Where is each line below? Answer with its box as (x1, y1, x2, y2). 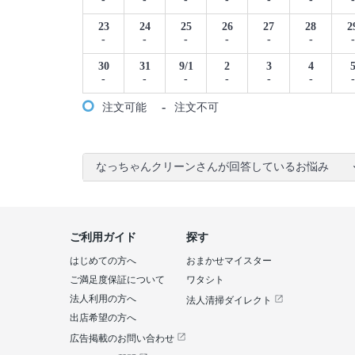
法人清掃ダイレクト (186, 295, 274, 306)
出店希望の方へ (70, 312, 136, 323)
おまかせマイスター (186, 255, 272, 266)
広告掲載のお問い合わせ (70, 333, 177, 344)
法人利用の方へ (70, 293, 136, 304)
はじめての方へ (70, 255, 136, 266)
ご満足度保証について (70, 274, 165, 285)
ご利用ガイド (70, 231, 136, 243)
